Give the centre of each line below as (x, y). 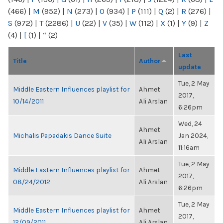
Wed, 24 (190, 123)
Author (150, 61)
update (190, 67)
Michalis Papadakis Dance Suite (62, 135)
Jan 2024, (193, 135)
